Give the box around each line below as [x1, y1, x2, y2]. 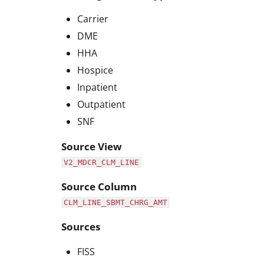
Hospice [77, 64, 113, 77]
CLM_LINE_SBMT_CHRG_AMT [64, 198, 167, 207]
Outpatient [77, 98, 126, 111]
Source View [61, 140, 122, 154]
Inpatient [77, 81, 117, 94]
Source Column [61, 180, 137, 194]
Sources [61, 220, 100, 234]
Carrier [77, 12, 108, 26]
